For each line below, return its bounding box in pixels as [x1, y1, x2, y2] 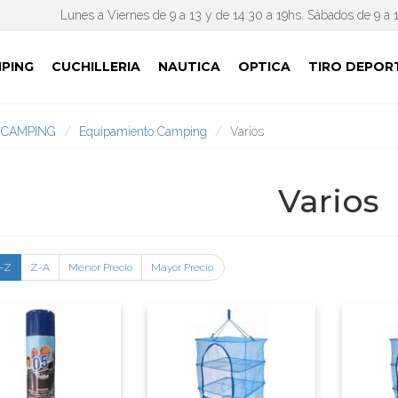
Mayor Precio [151, 261, 214, 274]
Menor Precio [68, 261, 133, 274]
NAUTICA [158, 58, 220, 75]
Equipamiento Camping [78, 124, 207, 139]
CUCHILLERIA [52, 58, 140, 75]
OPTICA [238, 58, 291, 75]
